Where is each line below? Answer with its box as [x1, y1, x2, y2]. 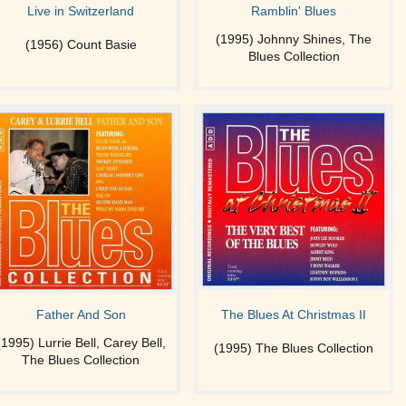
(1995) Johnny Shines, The [216, 32, 372, 46]
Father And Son [35, 307, 126, 322]
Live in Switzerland [27, 4, 134, 18]
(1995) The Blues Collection [214, 341, 373, 355]
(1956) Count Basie [24, 37, 137, 52]
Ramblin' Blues [251, 4, 336, 18]
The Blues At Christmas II [221, 307, 366, 322]
